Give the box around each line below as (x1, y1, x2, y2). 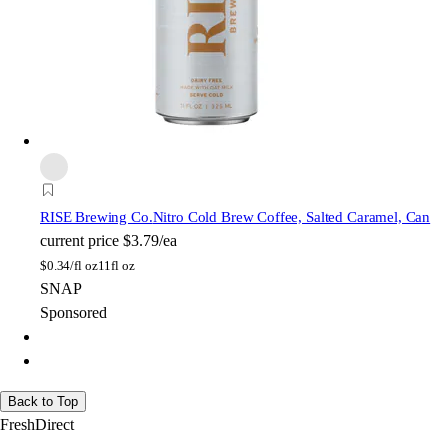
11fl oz (97, 258, 135, 274)
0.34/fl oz (46, 258, 98, 274)
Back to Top (8, 394, 78, 410)
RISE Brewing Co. (40, 209, 153, 226)
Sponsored (40, 304, 107, 322)
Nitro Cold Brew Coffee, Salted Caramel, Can (152, 209, 431, 226)
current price (40, 232, 119, 250)
